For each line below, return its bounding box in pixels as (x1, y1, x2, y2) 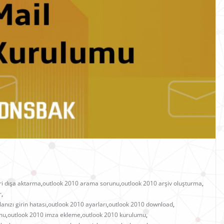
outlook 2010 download (108, 200, 173, 209)
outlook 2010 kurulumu (82, 210, 146, 219)
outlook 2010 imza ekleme (7, 210, 80, 219)
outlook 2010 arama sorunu (42, 179, 119, 188)
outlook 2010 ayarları (48, 200, 107, 209)
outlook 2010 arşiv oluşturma (121, 179, 202, 188)
